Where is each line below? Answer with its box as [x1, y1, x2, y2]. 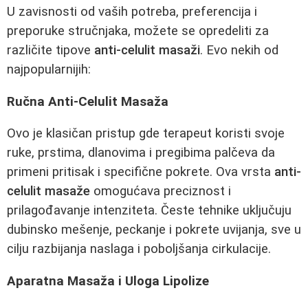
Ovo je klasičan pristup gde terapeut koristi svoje [7, 126, 285, 142]
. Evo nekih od [200, 42, 278, 58]
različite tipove [7, 42, 94, 58]
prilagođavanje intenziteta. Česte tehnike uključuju [7, 203, 291, 219]
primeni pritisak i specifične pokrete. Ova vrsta [7, 164, 274, 180]
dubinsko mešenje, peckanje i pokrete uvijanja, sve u [7, 222, 301, 238]
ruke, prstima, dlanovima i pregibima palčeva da [7, 145, 275, 161]
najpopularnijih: [7, 61, 91, 77]
